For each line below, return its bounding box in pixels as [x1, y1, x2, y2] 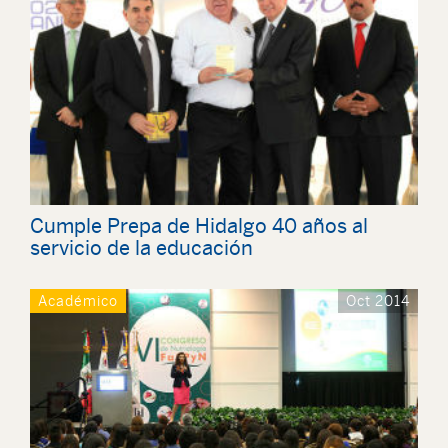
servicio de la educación [30, 236, 253, 260]
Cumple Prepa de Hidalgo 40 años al [30, 214, 368, 238]
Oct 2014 [346, 293, 410, 310]
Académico [38, 293, 118, 310]
